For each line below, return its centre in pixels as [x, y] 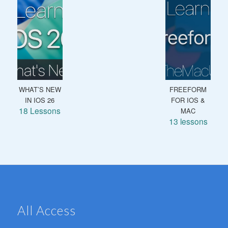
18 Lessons [40, 110]
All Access [46, 210]
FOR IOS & [188, 100]
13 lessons [188, 121]
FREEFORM [188, 89]
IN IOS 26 [40, 100]
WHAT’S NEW [40, 89]
